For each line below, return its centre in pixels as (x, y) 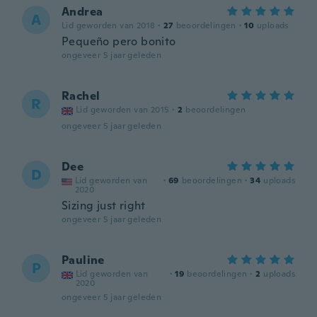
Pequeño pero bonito (119, 41)
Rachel (81, 96)
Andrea (82, 12)
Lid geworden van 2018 (109, 25)
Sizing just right (104, 206)
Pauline (83, 260)
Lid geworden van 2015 (123, 110)
